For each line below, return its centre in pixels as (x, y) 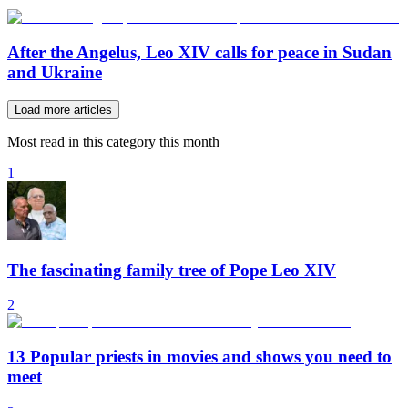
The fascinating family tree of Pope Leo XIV (172, 270)
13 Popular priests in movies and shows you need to (199, 357)
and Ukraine (55, 73)
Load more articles (63, 109)
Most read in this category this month (113, 141)
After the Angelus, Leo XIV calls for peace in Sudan (199, 53)
